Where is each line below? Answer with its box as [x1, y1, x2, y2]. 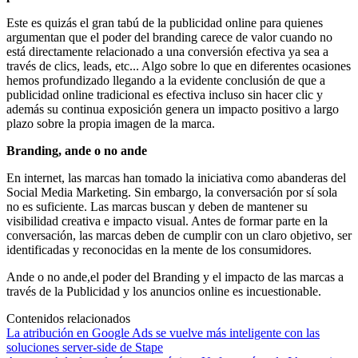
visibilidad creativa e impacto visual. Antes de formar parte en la [6, 213, 328, 228]
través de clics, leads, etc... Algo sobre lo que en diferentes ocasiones [6, 58, 351, 73]
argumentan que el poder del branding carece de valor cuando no [6, 30, 332, 44]
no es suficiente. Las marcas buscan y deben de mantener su [6, 199, 308, 213]
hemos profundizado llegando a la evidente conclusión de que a [6, 73, 325, 87]
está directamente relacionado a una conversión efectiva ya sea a [6, 44, 328, 58]
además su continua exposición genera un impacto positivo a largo [6, 101, 339, 116]
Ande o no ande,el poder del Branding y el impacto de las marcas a [6, 269, 344, 284]
